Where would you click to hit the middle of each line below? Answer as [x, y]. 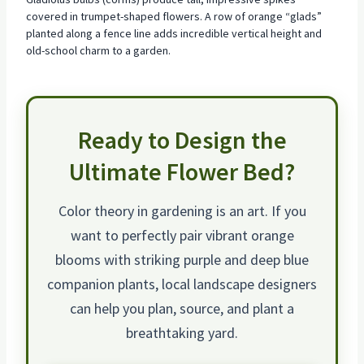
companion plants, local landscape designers [182, 284]
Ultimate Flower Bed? [182, 172]
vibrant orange [249, 236]
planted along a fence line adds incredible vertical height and [173, 34]
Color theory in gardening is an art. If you [182, 211]
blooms [78, 260]
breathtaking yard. [182, 333]
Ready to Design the [182, 140]
